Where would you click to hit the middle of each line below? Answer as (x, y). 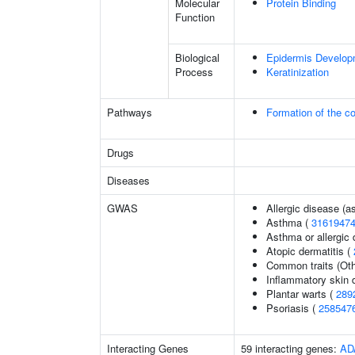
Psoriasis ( (292, 308)
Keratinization (298, 72)
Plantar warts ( (301, 294)
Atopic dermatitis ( (310, 251)
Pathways (130, 112)
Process (194, 72)
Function (195, 17)
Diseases (128, 180)
